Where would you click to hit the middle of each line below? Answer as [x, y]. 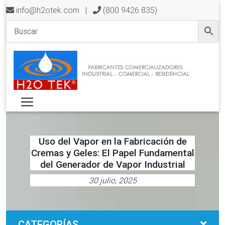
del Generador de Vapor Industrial [113, 164]
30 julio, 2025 [113, 180]
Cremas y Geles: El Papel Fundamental [113, 152]
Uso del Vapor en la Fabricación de [113, 141]
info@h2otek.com [48, 10]
